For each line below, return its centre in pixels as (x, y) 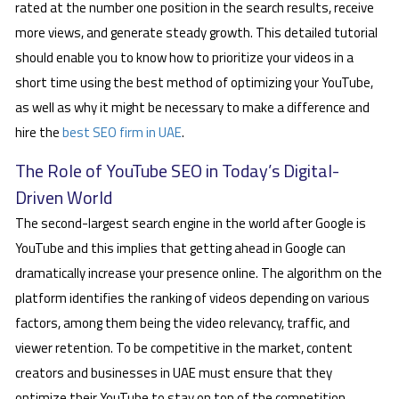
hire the (39, 132)
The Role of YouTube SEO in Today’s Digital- (177, 171)
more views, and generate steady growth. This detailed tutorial (196, 32)
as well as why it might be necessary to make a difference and (192, 107)
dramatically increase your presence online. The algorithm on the (199, 273)
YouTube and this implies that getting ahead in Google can (180, 248)
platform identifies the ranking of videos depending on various (192, 298)
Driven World (64, 198)
